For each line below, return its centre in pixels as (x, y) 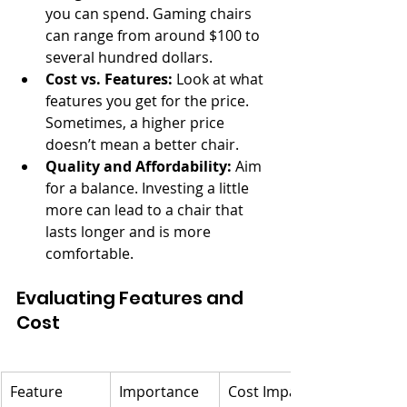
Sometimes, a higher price (137, 123)
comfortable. (89, 253)
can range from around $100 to (154, 35)
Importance (161, 392)
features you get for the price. (149, 101)
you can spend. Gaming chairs (150, 14)
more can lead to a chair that (146, 210)
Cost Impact (269, 392)
